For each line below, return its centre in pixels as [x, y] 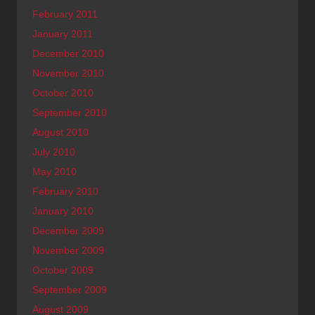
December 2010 [68, 53]
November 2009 [68, 250]
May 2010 [54, 172]
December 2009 [68, 231]
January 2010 [63, 211]
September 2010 [70, 112]
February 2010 [65, 191]
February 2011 [65, 14]
